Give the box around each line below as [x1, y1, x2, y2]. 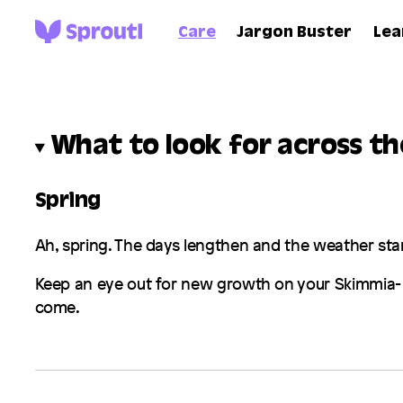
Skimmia [334, 273, 396, 295]
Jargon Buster [237, 26, 353, 41]
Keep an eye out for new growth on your [34, 273, 335, 295]
